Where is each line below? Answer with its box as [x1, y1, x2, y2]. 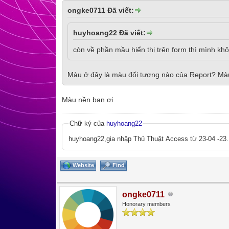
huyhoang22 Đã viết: [73, 28, 146, 37]
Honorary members [122, 200, 171, 207]
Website [73, 162, 95, 168]
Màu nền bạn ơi [62, 95, 113, 104]
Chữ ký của [70, 119, 107, 127]
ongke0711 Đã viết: [67, 6, 134, 14]
